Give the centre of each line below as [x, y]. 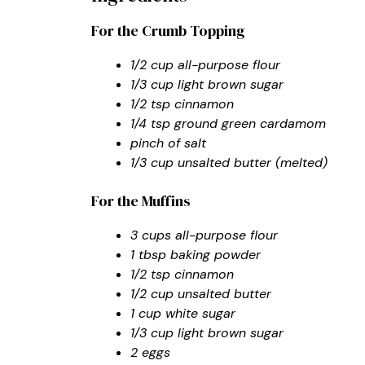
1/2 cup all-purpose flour [205, 64]
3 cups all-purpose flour [204, 235]
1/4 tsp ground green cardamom [228, 123]
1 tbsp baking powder [196, 254]
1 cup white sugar [183, 313]
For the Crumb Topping [168, 30]
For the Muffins [141, 200]
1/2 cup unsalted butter [201, 293]
